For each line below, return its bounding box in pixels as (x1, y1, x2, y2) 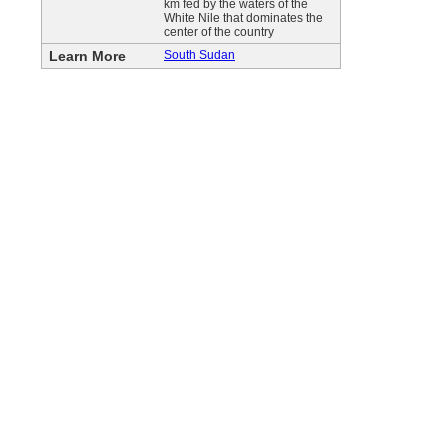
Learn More (49, 48, 126, 64)
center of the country (164, 25, 274, 39)
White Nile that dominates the (164, 11, 323, 25)
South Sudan (164, 48, 235, 62)
